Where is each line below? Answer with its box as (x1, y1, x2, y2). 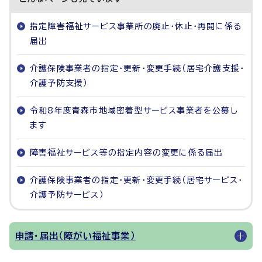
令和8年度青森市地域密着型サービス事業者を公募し (30, 106, 238, 115)
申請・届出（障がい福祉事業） (15, 231, 136, 241)
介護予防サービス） (30, 191, 104, 199)
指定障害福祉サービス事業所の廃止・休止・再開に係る (30, 22, 242, 31)
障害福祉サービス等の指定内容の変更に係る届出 (30, 149, 223, 157)
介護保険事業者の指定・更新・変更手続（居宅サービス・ (30, 176, 243, 185)
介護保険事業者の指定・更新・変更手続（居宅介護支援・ (30, 64, 245, 73)
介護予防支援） (30, 79, 88, 88)
